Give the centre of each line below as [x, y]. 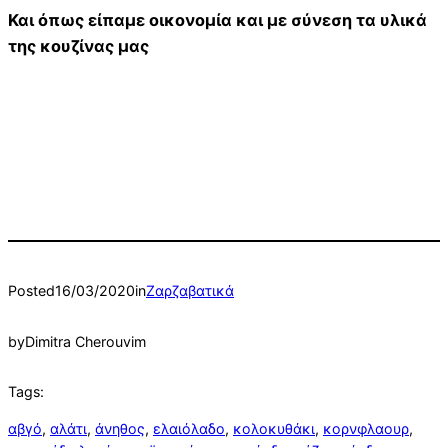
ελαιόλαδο [189, 428]
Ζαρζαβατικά [190, 291]
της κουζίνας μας [78, 46]
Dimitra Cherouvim [85, 341]
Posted [31, 291]
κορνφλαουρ [366, 428]
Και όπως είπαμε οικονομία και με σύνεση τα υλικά [217, 20]
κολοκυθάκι [274, 428]
